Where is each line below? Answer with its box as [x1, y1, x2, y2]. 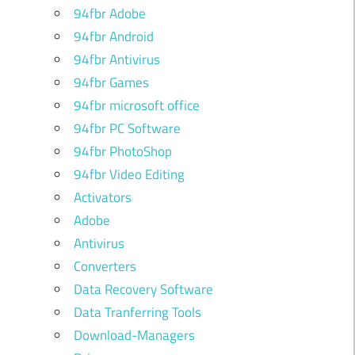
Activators [73, 187, 132, 208]
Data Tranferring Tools [73, 302, 201, 323]
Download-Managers [73, 325, 195, 346]
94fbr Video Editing [73, 164, 185, 185]
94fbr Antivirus [73, 49, 160, 71]
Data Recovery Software [73, 279, 213, 300]
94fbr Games [73, 72, 149, 94]
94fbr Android [73, 26, 154, 48]
